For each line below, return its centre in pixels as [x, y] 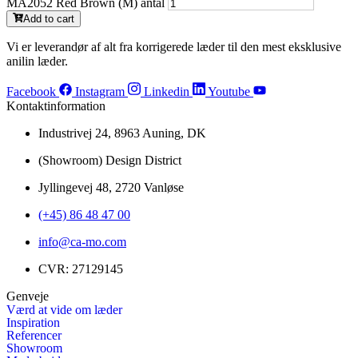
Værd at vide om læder [64, 310]
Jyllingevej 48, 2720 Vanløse [111, 188]
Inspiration [33, 323]
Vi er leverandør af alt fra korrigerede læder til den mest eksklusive [174, 47]
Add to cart [49, 19]
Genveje [28, 296]
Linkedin [167, 92]
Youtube [229, 92]
